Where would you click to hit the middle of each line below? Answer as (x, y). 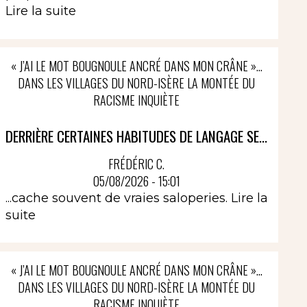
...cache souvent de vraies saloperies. (118, 198)
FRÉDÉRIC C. (137, 163)
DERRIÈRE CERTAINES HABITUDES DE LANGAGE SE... (137, 136)
